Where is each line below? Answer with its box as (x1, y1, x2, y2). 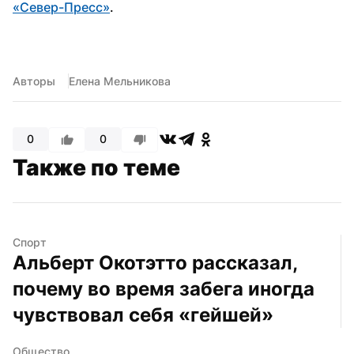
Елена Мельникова (69, 73, 171, 88)
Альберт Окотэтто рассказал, (13, 250, 297, 274)
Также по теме (13, 153, 180, 181)
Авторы (13, 73, 55, 88)
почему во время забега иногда (13, 277, 314, 300)
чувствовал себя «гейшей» (13, 303, 273, 326)
